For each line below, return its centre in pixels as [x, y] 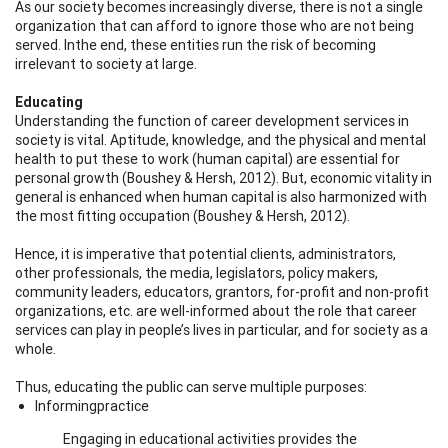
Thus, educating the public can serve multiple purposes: [191, 386]
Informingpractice [92, 405]
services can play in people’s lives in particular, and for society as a [221, 329]
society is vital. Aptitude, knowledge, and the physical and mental [220, 139]
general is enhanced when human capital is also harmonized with [221, 196]
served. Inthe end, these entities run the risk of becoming [195, 44]
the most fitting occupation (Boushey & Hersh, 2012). [184, 215]
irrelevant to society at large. [106, 63]
